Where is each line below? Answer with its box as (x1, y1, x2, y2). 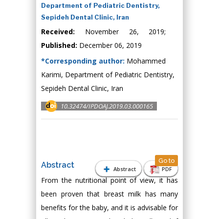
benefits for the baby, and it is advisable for (41, 203, 178, 212)
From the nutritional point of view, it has (41, 175, 178, 185)
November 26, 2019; (75, 27, 178, 36)
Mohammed (125, 56, 166, 66)
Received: (41, 27, 75, 36)
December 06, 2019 (77, 41, 142, 50)
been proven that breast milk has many (41, 189, 178, 198)
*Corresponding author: (41, 56, 125, 66)
